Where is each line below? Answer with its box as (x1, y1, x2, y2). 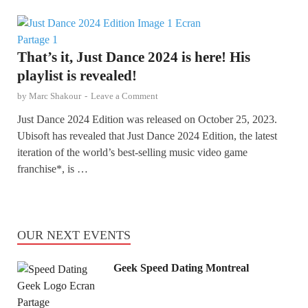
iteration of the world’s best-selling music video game (17, 146, 247, 158)
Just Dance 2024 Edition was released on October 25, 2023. (17, 113, 277, 125)
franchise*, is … (17, 162, 88, 175)
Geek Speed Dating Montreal (113, 261, 249, 274)
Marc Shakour (29, 90, 81, 101)
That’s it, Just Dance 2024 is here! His (17, 48, 250, 65)
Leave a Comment (91, 90, 158, 101)
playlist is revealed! (17, 67, 137, 84)
